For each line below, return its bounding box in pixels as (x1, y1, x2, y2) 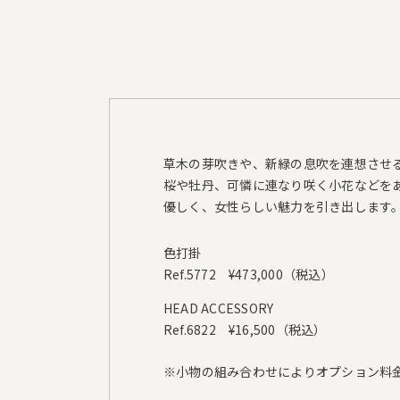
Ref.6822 (163, 321, 216, 338)
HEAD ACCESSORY (163, 299, 274, 317)
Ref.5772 (163, 265, 216, 283)
